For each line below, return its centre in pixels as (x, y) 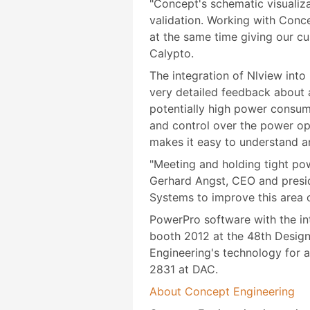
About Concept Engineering (222, 291)
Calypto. (172, 53)
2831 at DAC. (184, 269)
